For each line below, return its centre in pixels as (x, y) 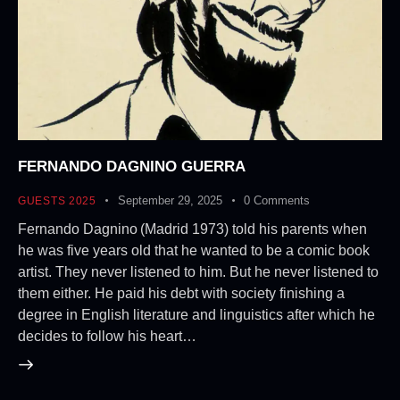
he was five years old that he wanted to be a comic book (194, 250)
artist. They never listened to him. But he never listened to (198, 271)
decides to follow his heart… (107, 336)
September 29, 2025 (171, 200)
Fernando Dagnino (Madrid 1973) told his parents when (192, 229)
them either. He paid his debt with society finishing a (181, 293)
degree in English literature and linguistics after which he (196, 314)
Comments (282, 200)
